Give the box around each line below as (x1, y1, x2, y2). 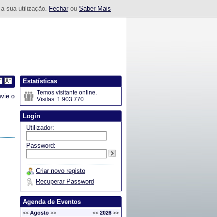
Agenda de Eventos (23, 198, 81, 205)
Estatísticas (23, 77, 57, 85)
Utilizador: (26, 124, 54, 131)
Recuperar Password (36, 178, 94, 185)
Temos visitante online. (37, 89, 97, 96)
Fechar (49, 5, 68, 12)
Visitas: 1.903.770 (37, 96, 84, 103)
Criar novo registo (36, 167, 85, 174)
